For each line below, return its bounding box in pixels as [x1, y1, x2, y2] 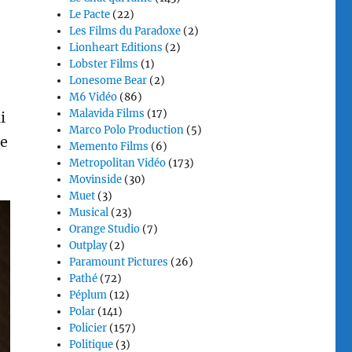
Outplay [69, 239, 108, 252]
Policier [69, 321, 108, 335]
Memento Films [69, 140, 149, 153]
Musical [69, 206, 109, 219]
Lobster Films [69, 57, 139, 71]
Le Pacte [69, 8, 111, 21]
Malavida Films [69, 107, 145, 120]
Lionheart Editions [69, 41, 163, 54]
